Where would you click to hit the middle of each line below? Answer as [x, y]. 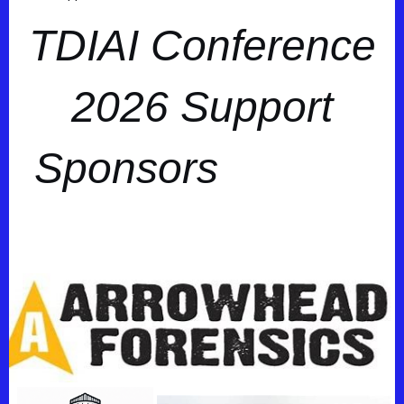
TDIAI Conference [202, 46]
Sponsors [143, 169]
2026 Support [202, 107]
